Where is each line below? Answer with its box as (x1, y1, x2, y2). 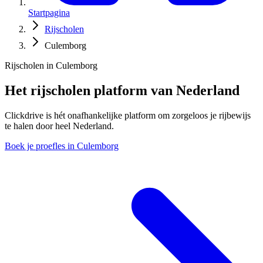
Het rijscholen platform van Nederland (5, 82, 240, 98)
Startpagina (28, 8, 70, 18)
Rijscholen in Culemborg (5, 60, 97, 71)
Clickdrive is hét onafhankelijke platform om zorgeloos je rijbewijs (5, 110, 251, 120)
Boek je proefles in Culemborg (5, 140, 119, 151)
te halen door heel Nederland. (5, 120, 114, 131)
